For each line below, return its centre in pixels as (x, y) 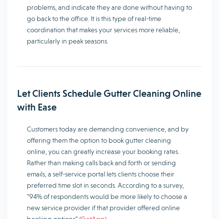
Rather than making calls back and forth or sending (101, 163)
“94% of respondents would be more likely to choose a (107, 197)
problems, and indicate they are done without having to (109, 8)
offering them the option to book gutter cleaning (99, 141)
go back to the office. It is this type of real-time (94, 19)
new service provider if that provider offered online (103, 208)
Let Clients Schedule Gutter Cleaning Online (109, 94)
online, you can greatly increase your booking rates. (103, 152)
